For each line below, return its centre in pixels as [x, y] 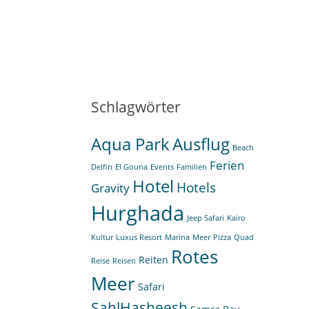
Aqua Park [130, 144]
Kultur [102, 237]
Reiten [153, 260]
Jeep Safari [206, 218]
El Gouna [131, 167]
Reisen [124, 261]
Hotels [196, 188]
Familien [192, 167]
